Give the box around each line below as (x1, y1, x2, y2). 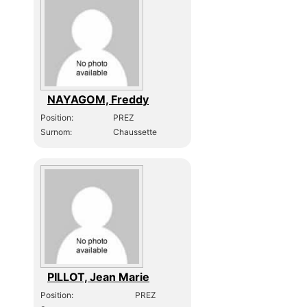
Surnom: (40, 126, 73, 137)
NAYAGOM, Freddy (47, 92, 149, 106)
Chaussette (113, 126, 158, 137)
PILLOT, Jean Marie (47, 269, 150, 284)
